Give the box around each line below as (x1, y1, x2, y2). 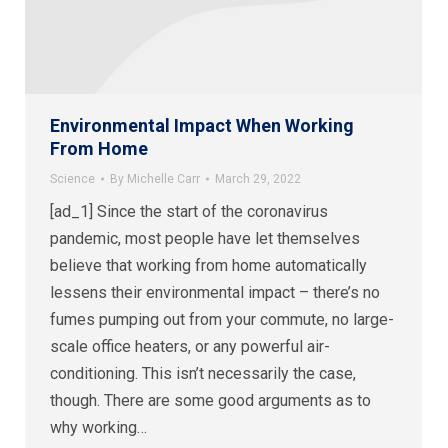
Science (50, 171, 95, 186)
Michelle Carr (127, 171, 200, 186)
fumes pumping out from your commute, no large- (50, 309, 394, 329)
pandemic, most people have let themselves (50, 228, 360, 248)
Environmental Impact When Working (50, 114, 354, 136)
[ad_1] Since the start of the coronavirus (50, 201, 328, 221)
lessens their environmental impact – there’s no (50, 282, 380, 302)
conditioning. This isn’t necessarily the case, (50, 363, 356, 383)
